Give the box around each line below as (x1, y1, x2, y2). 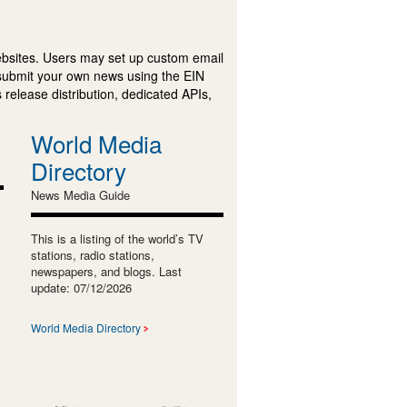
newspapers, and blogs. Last (30, 262, 182, 280)
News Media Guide (30, 185, 130, 203)
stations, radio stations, (30, 245, 154, 263)
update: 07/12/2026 (30, 278, 132, 296)
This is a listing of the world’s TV (30, 229, 203, 247)
